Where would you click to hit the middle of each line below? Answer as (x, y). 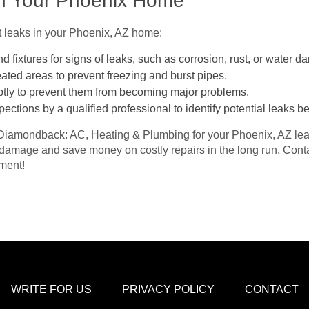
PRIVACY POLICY (168, 289)
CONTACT (271, 289)
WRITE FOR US (51, 289)
